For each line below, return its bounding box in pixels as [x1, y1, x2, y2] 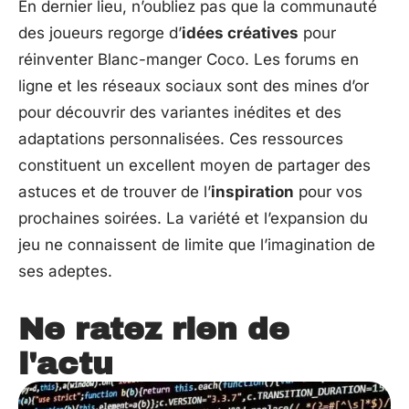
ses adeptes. [18, 262, 112, 281]
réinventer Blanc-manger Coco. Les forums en [18, 50, 359, 69]
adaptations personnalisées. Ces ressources [18, 130, 343, 149]
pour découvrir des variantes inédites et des [18, 103, 341, 122]
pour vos [294, 183, 362, 202]
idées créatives [182, 24, 299, 43]
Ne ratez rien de [18, 312, 289, 347]
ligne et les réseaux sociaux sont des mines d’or [18, 77, 369, 96]
